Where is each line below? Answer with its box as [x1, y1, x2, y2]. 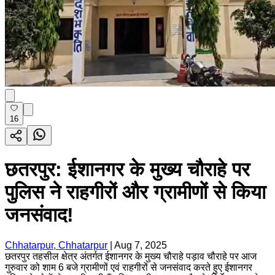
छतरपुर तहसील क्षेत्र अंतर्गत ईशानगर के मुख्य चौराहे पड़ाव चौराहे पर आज [5, 250, 257, 261]
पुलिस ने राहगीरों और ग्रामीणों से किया [5, 181, 266, 204]
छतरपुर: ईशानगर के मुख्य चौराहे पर [5, 158, 250, 181]
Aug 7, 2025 [114, 239, 167, 250]
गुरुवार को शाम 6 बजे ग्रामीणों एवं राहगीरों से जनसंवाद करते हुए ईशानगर [5, 261, 252, 273]
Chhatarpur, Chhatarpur [5, 239, 107, 250]
